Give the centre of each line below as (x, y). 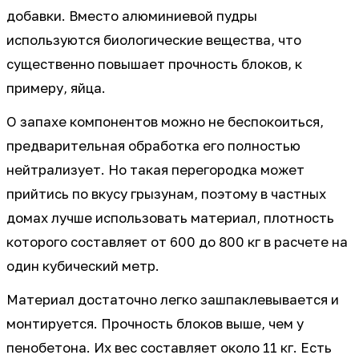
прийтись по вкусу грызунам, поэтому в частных (166, 194)
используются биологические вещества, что (154, 40)
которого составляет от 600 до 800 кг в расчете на (177, 242)
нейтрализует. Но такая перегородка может (155, 170)
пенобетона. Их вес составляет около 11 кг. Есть (169, 348)
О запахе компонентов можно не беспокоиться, (165, 122)
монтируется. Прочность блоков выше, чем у (155, 324)
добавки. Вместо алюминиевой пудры (132, 16)
